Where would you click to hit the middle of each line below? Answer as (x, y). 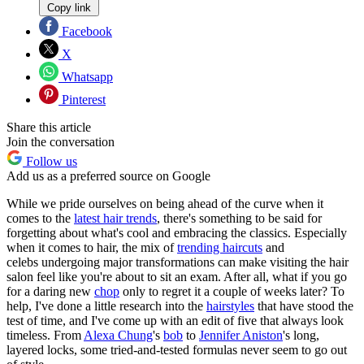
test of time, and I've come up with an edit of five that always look (175, 321)
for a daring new (50, 292)
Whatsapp (86, 77)
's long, (301, 336)
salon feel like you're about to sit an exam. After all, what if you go (177, 277)
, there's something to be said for (239, 219)
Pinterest (82, 100)
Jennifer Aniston (241, 336)
